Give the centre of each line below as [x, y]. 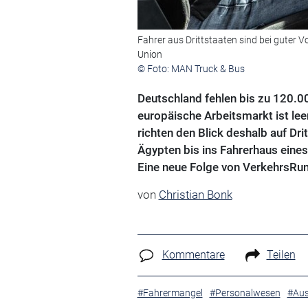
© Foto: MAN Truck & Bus [191, 69]
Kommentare [193, 255]
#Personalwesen [245, 293]
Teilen [281, 255]
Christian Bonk [195, 195]
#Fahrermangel [170, 293]
